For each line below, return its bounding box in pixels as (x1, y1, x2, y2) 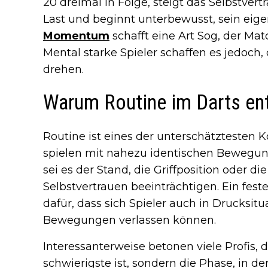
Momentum (43, 29, 109, 42)
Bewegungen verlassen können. (43, 213, 216, 227)
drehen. (43, 62, 84, 76)
